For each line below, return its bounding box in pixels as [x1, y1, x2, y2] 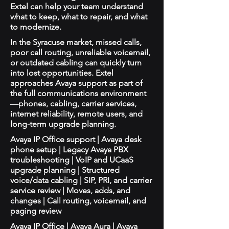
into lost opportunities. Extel [10, 68, 113, 78]
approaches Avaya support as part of [10, 78, 143, 88]
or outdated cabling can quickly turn [10, 58, 142, 67]
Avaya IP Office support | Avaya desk [10, 134, 142, 144]
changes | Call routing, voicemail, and [10, 196, 146, 205]
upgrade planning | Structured [10, 165, 120, 175]
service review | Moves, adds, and [10, 186, 130, 195]
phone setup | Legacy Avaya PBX [10, 145, 128, 154]
